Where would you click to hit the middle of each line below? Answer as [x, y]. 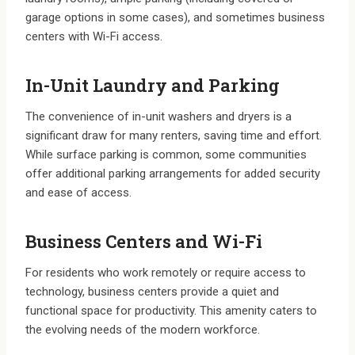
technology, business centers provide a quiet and [152, 292]
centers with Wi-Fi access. [94, 37]
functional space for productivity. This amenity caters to [171, 311]
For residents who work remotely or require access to [166, 273]
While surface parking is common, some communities [166, 155]
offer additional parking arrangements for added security [173, 174]
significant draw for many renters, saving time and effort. [174, 136]
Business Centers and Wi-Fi [144, 242]
